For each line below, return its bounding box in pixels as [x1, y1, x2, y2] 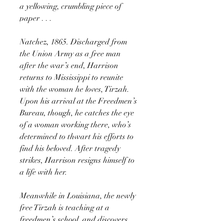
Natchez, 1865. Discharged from [20, 37, 127, 47]
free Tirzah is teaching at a [20, 202, 110, 213]
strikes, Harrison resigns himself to [20, 155, 135, 165]
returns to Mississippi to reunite [20, 72, 123, 82]
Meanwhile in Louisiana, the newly [20, 190, 136, 201]
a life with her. [20, 167, 69, 177]
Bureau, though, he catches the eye [20, 108, 134, 118]
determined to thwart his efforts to [20, 131, 134, 142]
